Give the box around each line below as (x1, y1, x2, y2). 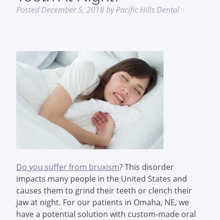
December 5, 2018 (41, 4, 104, 15)
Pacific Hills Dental (115, 4, 179, 15)
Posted (16, 4, 41, 15)
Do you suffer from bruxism (16, 162, 119, 172)
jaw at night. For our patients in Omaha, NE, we (16, 197, 189, 208)
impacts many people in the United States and (16, 173, 187, 184)
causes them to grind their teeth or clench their (16, 185, 192, 196)
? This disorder (119, 162, 174, 172)
